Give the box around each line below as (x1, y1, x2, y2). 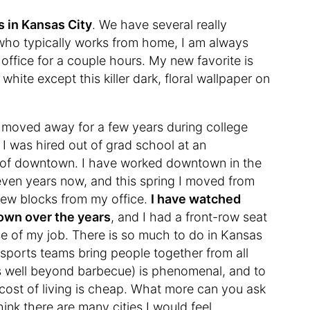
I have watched (151, 191, 241, 206)
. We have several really (92, 17, 228, 32)
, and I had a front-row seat (111, 209, 268, 224)
